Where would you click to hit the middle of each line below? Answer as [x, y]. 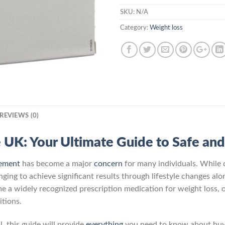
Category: [135, 27]
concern [108, 164]
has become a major [57, 164]
